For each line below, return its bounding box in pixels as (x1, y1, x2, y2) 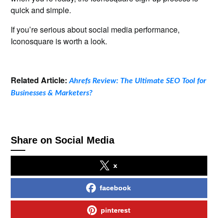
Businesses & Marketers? (11, 89, 93, 97)
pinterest (100, 206, 130, 214)
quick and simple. (11, 4, 72, 16)
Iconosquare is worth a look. (11, 36, 108, 47)
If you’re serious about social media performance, (11, 24, 180, 35)
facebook (100, 184, 131, 192)
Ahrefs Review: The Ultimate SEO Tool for (69, 77, 207, 85)
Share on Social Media (11, 135, 115, 145)
